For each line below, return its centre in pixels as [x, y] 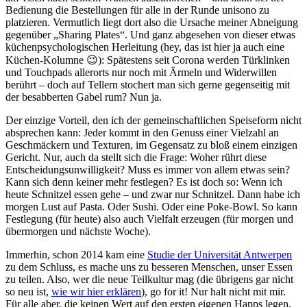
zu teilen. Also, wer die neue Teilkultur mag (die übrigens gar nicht [149, 279]
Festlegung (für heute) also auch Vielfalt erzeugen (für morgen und [149, 219]
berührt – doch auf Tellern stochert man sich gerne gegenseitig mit [148, 84]
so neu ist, [28, 291]
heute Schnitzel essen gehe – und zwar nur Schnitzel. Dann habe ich [153, 194]
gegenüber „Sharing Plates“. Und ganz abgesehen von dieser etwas [150, 34]
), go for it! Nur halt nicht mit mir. [213, 291]
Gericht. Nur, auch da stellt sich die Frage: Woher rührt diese [136, 157]
